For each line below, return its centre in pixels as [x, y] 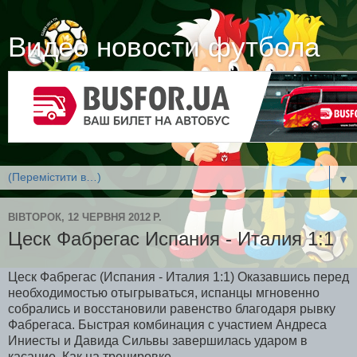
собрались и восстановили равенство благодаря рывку [172, 309]
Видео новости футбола [164, 47]
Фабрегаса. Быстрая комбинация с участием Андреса [167, 325]
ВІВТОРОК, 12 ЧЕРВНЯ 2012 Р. [85, 217]
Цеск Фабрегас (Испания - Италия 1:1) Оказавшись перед [178, 277]
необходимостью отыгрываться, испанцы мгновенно [164, 293]
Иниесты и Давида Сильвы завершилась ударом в [158, 341]
